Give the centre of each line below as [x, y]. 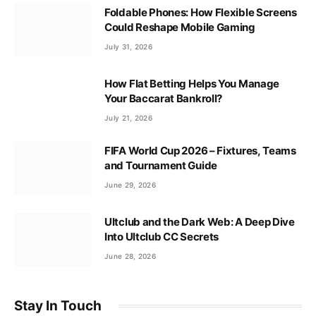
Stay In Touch [58, 305]
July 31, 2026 [128, 46]
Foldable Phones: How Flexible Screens [201, 12]
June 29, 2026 [130, 184]
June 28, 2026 [130, 256]
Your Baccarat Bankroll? [164, 98]
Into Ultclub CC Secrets [162, 236]
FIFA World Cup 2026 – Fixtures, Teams [200, 150]
